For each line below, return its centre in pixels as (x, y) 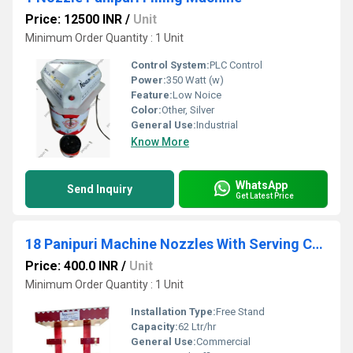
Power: (149, 80)
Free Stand (240, 312)
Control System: (170, 65)
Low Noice (197, 95)
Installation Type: (173, 312)
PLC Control (236, 65)
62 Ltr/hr (197, 327)
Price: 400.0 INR (72, 266)
